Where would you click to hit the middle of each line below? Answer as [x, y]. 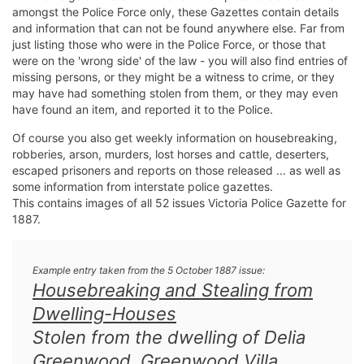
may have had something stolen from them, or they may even [175, 93]
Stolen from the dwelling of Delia [169, 338]
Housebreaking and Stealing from [173, 290]
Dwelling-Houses [104, 314]
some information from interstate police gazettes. [143, 187]
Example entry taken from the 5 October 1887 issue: [149, 271]
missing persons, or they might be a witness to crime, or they [173, 77]
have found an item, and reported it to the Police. [143, 110]
